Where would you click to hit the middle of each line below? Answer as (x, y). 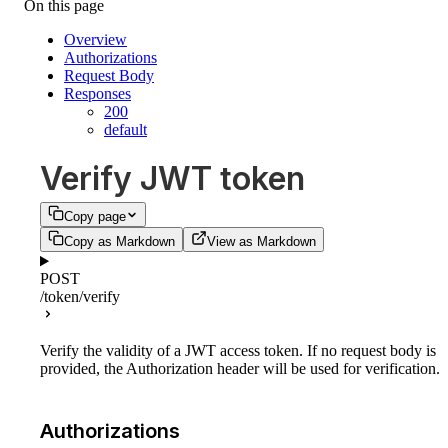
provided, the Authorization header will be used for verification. (240, 369)
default (125, 129)
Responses (97, 93)
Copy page (95, 217)
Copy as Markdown (119, 242)
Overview (95, 39)
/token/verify (80, 297)
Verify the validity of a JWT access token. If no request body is (238, 351)
